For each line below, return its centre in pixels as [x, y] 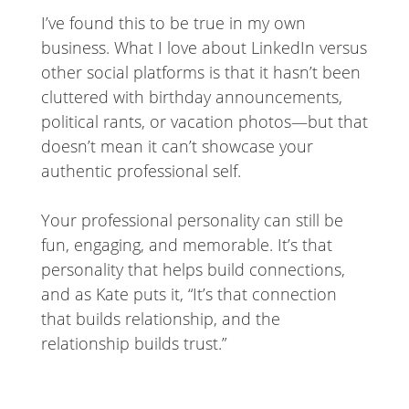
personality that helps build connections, [193, 269]
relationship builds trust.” [133, 343]
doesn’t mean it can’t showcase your [177, 146]
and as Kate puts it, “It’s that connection [189, 294]
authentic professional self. [141, 170]
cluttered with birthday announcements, [191, 96]
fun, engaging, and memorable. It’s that [186, 244]
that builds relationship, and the [160, 318]
